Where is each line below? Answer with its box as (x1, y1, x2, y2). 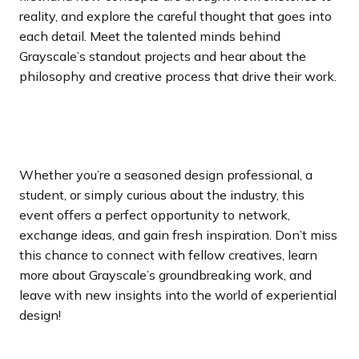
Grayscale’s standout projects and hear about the (19, 47, 306, 64)
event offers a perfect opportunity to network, (19, 206, 290, 223)
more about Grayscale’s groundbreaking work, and (19, 266, 312, 283)
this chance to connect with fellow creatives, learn (19, 246, 317, 263)
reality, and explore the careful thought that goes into (19, 7, 332, 24)
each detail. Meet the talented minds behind (19, 27, 280, 44)
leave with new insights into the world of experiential (19, 286, 337, 303)
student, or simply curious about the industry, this (19, 186, 305, 203)
